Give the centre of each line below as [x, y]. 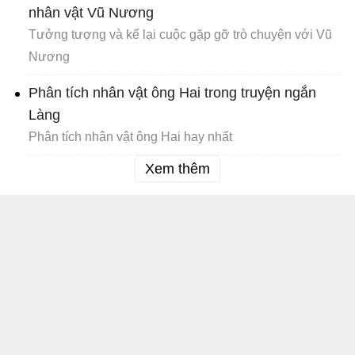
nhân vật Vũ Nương [91, 13]
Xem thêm [177, 169]
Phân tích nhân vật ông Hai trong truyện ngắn [172, 93]
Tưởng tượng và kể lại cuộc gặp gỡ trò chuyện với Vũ [180, 35]
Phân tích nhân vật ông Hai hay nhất [130, 137]
